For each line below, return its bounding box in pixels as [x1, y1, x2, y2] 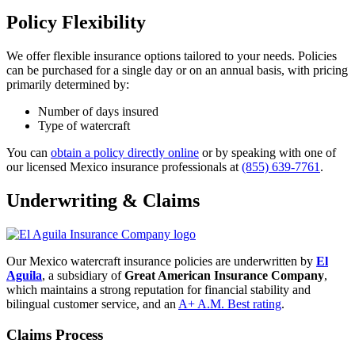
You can [6, 146, 51, 160]
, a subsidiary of [42, 269, 124, 283]
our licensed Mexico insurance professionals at [6, 160, 242, 174]
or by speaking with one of [199, 146, 336, 160]
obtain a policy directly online [51, 146, 199, 160]
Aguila [6, 269, 42, 283]
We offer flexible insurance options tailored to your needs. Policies [6, 49, 337, 63]
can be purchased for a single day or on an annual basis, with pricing [6, 63, 348, 78]
